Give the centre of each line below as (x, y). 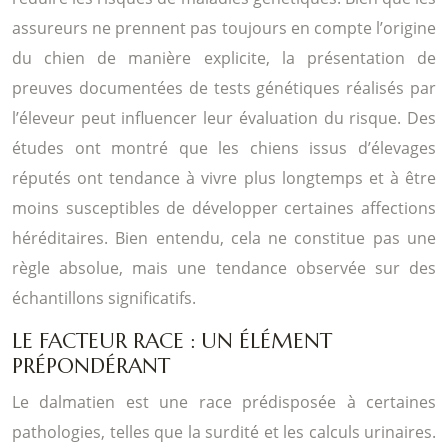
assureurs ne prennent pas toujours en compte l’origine (224, 27)
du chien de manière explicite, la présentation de (224, 57)
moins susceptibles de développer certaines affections (224, 207)
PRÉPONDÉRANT (91, 365)
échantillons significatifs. (104, 297)
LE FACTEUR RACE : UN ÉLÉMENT (172, 340)
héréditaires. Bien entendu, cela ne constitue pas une (224, 237)
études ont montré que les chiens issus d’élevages (224, 147)
